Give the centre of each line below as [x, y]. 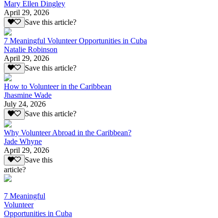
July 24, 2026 [25, 104]
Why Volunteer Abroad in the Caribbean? [68, 132]
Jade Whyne [23, 141]
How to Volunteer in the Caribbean [58, 87]
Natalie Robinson [31, 50]
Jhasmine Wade [28, 95]
